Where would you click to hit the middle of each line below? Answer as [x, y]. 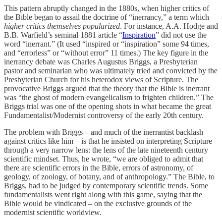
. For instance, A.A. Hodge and [169, 26]
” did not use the [181, 35]
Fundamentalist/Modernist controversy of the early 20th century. [104, 115]
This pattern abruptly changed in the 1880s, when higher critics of [107, 8]
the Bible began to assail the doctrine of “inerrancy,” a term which [107, 17]
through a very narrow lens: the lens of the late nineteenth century [106, 150]
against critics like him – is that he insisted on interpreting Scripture [108, 141]
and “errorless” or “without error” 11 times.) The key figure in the [106, 53]
